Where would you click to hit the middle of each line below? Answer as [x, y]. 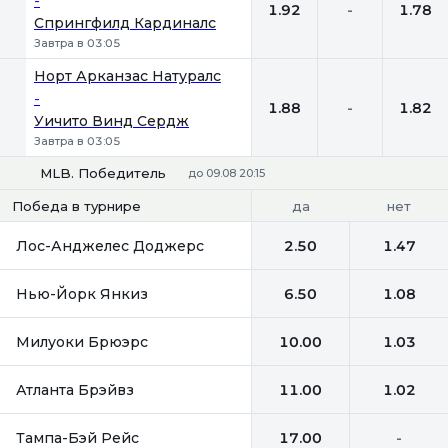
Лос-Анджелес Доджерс [110, 245]
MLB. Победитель [103, 173]
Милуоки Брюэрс [82, 341]
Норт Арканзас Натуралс [127, 76]
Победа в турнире [76, 206]
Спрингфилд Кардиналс [125, 23]
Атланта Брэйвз [75, 389]
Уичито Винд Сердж [111, 121]
